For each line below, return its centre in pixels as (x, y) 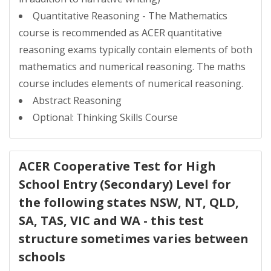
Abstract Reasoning (77, 100)
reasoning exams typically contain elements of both (135, 50)
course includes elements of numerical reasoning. (131, 83)
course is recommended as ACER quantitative (120, 33)
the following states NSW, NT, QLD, (129, 202)
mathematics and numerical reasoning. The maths (132, 67)
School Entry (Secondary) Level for (125, 184)
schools (42, 257)
